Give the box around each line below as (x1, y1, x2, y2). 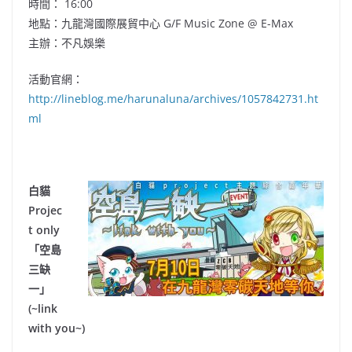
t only (28, 222, 60, 238)
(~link (28, 301, 57, 317)
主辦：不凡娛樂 (28, 35, 105, 51)
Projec (28, 203, 62, 218)
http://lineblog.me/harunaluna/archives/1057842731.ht (28, 91, 318, 107)
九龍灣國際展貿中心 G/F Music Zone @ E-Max (61, 16, 293, 31)
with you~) (28, 321, 85, 336)
